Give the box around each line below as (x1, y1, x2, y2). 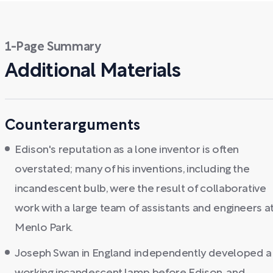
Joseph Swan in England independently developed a (15, 249, 272, 259)
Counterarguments (5, 119, 140, 133)
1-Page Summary (5, 42, 101, 53)
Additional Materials (5, 63, 181, 80)
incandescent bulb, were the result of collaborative (15, 184, 266, 194)
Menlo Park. (15, 223, 74, 233)
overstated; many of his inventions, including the (15, 165, 250, 175)
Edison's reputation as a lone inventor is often (15, 145, 239, 155)
